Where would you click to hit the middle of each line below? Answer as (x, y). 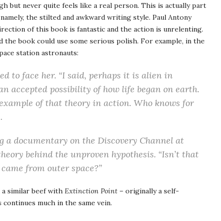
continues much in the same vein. (57, 203)
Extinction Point (91, 191)
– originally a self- (148, 191)
